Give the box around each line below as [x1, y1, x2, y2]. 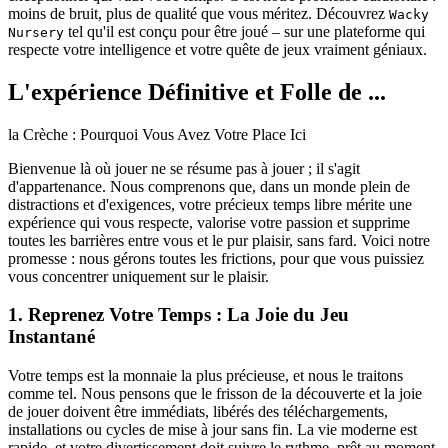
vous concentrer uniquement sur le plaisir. [8, 267, 269, 285]
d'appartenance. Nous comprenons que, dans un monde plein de [8, 177, 410, 195]
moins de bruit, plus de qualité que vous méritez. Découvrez [8, 4, 389, 22]
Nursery [8, 24, 64, 40]
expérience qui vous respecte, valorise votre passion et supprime [8, 213, 410, 231]
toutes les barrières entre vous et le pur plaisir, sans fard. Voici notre [8, 231, 430, 249]
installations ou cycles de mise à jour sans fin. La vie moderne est [8, 421, 417, 439]
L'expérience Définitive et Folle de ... [8, 78, 386, 105]
